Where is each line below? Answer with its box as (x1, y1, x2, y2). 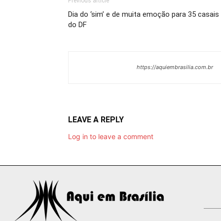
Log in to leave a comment (68, 132, 153, 141)
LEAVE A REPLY (68, 114, 124, 124)
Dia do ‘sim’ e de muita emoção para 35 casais (68, 9, 219, 19)
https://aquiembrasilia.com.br (137, 63, 213, 71)
